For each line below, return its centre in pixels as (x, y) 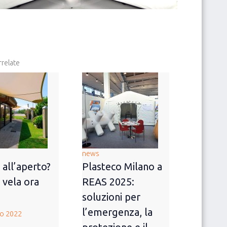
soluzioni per (111, 197)
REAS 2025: (108, 182)
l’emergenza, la (117, 212)
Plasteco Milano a (122, 167)
